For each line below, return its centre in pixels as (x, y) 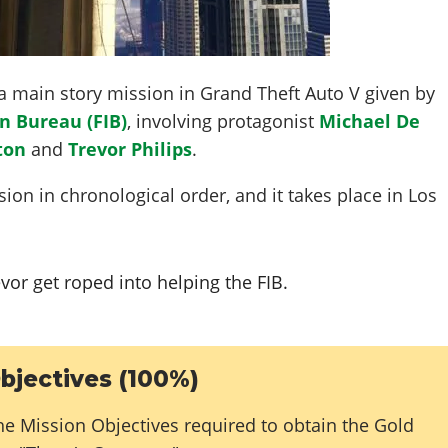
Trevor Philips (130, 148)
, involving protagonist (223, 120)
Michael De (370, 120)
